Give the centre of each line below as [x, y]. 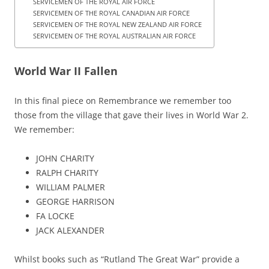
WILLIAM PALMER [71, 187]
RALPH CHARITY [67, 172]
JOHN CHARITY [65, 158]
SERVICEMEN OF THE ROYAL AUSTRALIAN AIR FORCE [114, 35]
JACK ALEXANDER [70, 230]
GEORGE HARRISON [75, 201]
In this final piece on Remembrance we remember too [123, 100]
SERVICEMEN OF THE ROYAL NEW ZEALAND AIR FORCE [117, 24]
